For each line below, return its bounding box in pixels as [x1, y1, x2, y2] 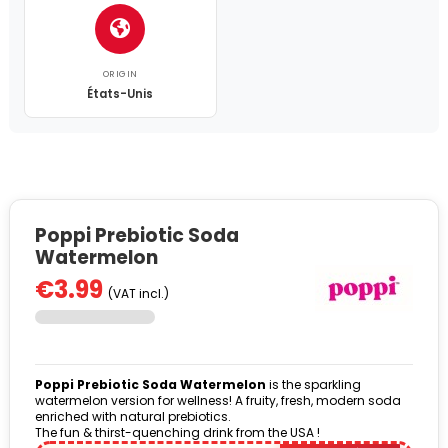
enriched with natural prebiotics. [35, 407, 231, 425]
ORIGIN [102, 67, 138, 80]
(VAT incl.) [108, 285, 169, 303]
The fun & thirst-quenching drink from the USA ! [35, 423, 320, 441]
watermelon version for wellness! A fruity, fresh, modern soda [35, 391, 401, 409]
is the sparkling [266, 375, 361, 393]
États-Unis [87, 85, 154, 102]
